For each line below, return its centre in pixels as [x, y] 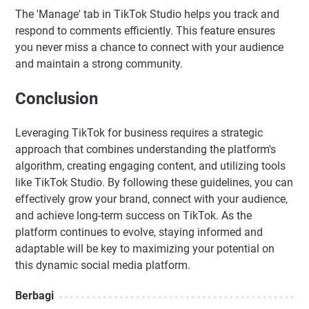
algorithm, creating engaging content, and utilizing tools [150, 166]
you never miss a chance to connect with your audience [149, 47]
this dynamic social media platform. [103, 265]
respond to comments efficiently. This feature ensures [145, 30]
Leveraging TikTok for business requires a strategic [139, 132]
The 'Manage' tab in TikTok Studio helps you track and [147, 14]
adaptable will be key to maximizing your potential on [145, 248]
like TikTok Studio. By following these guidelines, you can [154, 182]
